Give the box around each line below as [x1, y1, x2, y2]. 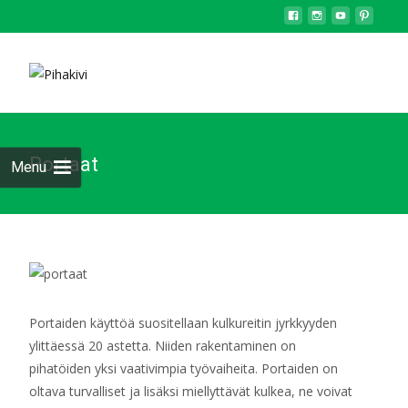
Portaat [29, 153, 98, 176]
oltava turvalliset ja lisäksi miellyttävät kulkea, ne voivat [29, 382, 352, 400]
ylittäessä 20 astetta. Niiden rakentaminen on [29, 337, 296, 354]
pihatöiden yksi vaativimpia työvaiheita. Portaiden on [29, 360, 338, 377]
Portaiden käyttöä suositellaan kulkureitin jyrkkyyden [29, 314, 337, 331]
